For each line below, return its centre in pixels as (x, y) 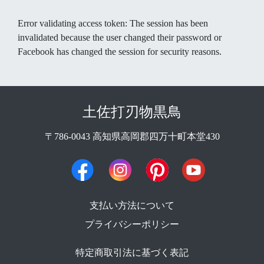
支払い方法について (132, 206)
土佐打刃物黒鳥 (132, 112)
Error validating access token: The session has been (113, 23)
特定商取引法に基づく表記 (132, 253)
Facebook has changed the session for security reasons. (120, 52)
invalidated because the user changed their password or (120, 37)
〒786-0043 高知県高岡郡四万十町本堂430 (132, 136)
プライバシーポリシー (132, 225)
